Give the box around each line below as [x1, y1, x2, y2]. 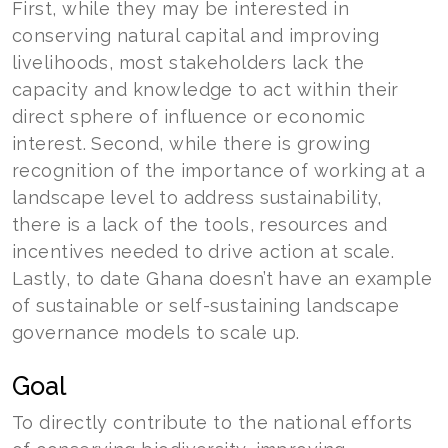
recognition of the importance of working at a [12, 160, 426, 181]
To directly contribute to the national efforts [12, 412, 413, 433]
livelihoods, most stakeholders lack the [12, 52, 365, 73]
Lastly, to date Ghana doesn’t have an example [12, 268, 433, 289]
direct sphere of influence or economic [12, 106, 366, 127]
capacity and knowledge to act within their [12, 79, 399, 100]
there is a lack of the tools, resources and [12, 214, 388, 235]
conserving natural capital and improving [12, 25, 380, 46]
